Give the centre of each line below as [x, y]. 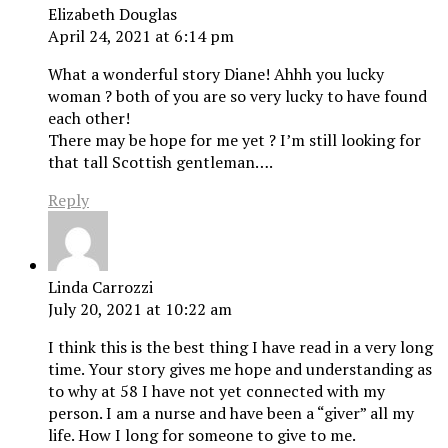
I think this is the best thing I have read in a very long [240, 347]
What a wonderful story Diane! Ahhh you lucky [216, 74]
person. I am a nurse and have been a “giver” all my [231, 413]
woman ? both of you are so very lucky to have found [237, 96]
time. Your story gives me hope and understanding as [240, 369]
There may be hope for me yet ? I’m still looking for [234, 140]
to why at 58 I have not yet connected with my [216, 391]
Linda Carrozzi [100, 287]
